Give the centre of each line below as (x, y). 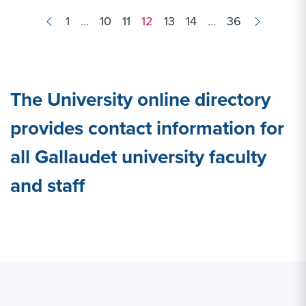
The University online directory (140, 99)
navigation (46, 37)
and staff (47, 185)
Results (34, 19)
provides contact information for (147, 128)
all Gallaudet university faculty (138, 157)
